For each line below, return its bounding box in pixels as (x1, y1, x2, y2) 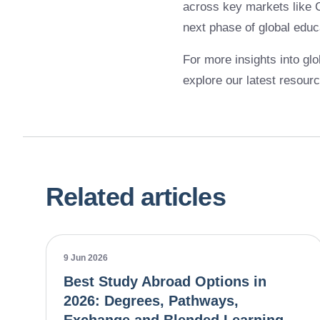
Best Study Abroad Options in (64, 274, 266, 289)
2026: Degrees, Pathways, (64, 293, 239, 309)
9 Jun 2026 (64, 253, 108, 263)
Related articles (46, 182, 226, 211)
